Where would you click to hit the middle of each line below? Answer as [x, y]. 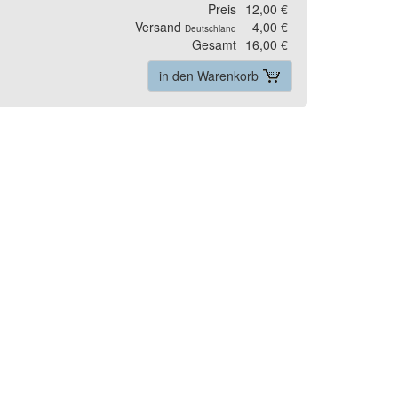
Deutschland [211, 28]
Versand [160, 27]
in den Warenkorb [211, 76]
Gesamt [214, 44]
